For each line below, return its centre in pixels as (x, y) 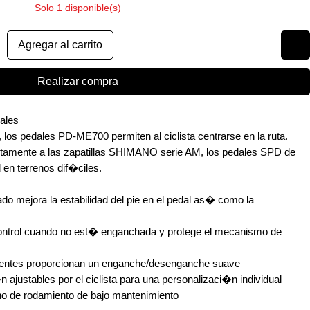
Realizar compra (77, 81)
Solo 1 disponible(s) (77, 7)
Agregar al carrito (60, 44)
